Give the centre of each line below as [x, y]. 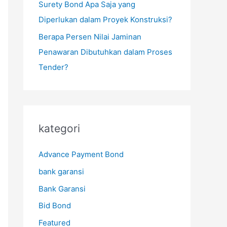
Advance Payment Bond [81, 154]
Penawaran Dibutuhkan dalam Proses [105, 52]
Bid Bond [55, 206]
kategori [59, 128]
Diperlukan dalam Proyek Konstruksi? [105, 20]
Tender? [53, 67]
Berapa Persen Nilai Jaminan [90, 37]
